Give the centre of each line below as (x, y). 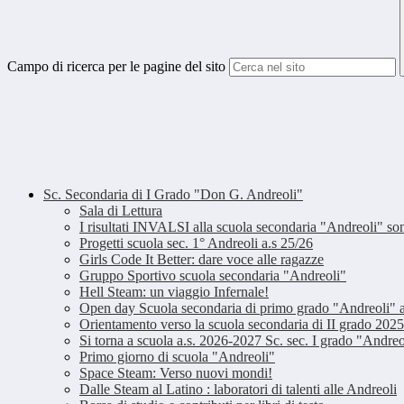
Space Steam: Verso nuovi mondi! (176, 373)
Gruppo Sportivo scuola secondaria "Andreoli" (213, 276)
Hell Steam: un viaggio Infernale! (174, 292)
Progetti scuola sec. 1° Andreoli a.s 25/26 (196, 243)
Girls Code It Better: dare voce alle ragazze (202, 260)
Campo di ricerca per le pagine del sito (116, 67)
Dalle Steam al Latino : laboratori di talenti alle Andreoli (238, 390)
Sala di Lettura (121, 211)
